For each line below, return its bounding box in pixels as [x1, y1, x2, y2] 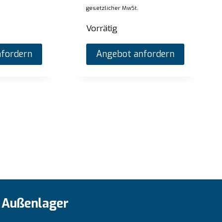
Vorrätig [86, 23, 118, 35]
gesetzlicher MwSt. [86, 4, 139, 12]
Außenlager [1, 195, 68, 212]
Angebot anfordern [96, 48, 175, 60]
